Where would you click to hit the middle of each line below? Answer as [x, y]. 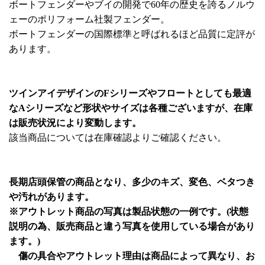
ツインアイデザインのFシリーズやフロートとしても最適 [130, 93]
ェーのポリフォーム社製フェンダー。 [89, 19]
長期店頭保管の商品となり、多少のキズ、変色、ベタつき [132, 182]
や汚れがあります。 [51, 196]
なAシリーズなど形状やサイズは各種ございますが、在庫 [131, 108]
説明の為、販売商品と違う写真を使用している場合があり [132, 226]
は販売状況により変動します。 [75, 122]
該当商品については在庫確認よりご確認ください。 [118, 137]
